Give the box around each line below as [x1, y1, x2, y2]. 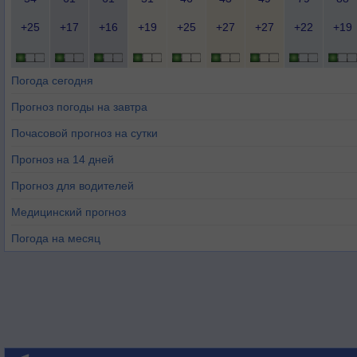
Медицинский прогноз [11, 206, 126, 218]
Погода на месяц [11, 232, 100, 245]
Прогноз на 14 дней [11, 153, 114, 166]
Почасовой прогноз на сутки [11, 127, 158, 139]
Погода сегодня [11, 74, 93, 87]
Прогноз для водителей [11, 179, 134, 192]
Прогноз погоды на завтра [11, 100, 147, 113]
